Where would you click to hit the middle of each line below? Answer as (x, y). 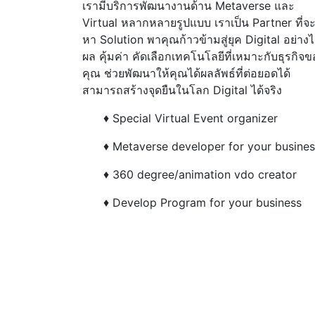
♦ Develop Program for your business (202, 202)
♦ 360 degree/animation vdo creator (200, 174)
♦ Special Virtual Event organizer (191, 118)
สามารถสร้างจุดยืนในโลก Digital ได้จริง (182, 90)
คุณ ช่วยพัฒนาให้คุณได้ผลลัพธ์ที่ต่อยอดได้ (186, 73)
